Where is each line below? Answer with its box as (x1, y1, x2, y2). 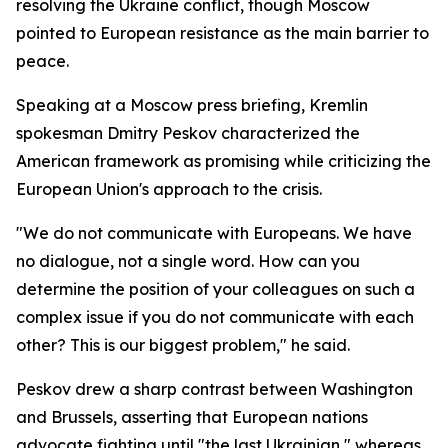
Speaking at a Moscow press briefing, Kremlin (16, 95, 368, 115)
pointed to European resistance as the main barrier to (16, 23, 429, 43)
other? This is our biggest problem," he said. (16, 335, 350, 355)
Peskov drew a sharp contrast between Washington (16, 379, 413, 399)
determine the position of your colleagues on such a (16, 279, 415, 299)
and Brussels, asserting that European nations (16, 407, 368, 427)
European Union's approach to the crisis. (16, 179, 322, 199)
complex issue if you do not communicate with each (16, 307, 414, 327)
